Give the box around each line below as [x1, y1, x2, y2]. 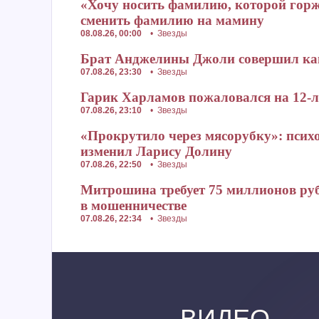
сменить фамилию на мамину [80, 13, 264, 28]
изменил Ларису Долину [80, 144, 232, 159]
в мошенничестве [80, 198, 187, 213]
